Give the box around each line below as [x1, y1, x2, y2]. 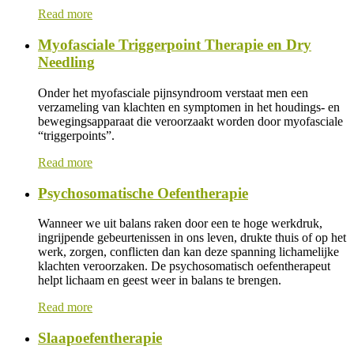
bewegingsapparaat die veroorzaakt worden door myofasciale [38, 114, 343, 128]
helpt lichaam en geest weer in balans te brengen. [38, 273, 281, 288]
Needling [38, 54, 95, 71]
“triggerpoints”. [38, 128, 115, 142]
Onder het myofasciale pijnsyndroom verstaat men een [38, 85, 308, 100]
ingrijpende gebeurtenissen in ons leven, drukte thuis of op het [38, 231, 346, 245]
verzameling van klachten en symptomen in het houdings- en [38, 100, 340, 114]
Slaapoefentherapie [38, 329, 162, 346]
